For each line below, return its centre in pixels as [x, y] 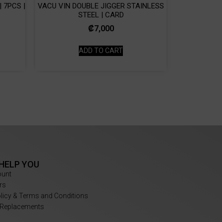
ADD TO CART [101, 51]
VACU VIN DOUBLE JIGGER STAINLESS [101, 6]
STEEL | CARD [101, 15]
